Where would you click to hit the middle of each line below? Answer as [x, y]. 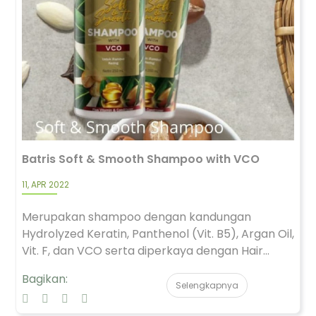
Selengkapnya [207, 285]
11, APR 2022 [45, 184]
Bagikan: [45, 279]
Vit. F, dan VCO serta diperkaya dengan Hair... [146, 251]
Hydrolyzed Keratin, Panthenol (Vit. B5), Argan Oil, [158, 234]
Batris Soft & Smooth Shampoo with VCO [141, 159]
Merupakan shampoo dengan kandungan [136, 217]
